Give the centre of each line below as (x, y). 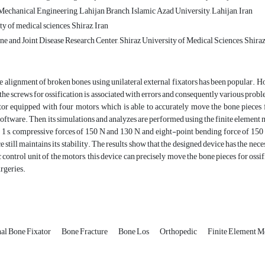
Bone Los (134, 232)
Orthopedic (179, 232)
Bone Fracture (85, 232)
